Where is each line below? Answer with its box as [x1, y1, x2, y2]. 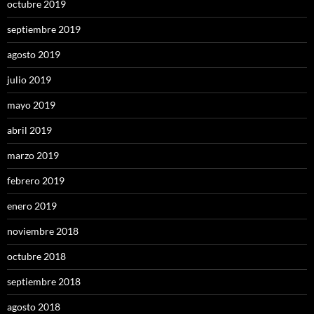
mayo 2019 [7, 99, 55, 111]
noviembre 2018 [7, 225, 78, 238]
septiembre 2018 [7, 275, 81, 288]
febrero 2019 [7, 175, 64, 187]
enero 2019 [7, 200, 57, 212]
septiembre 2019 [7, 23, 81, 36]
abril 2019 [7, 124, 52, 137]
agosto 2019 [7, 48, 60, 61]
